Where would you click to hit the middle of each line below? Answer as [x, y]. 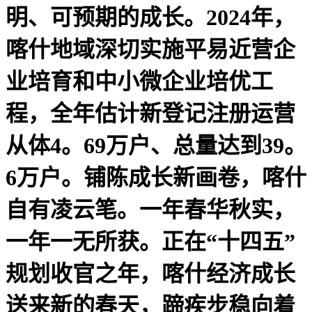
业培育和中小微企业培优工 [139, 81]
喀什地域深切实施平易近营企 [150, 49]
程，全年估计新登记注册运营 [150, 113]
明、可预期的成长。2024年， [150, 17]
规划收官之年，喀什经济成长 [150, 273]
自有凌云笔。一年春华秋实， [150, 209]
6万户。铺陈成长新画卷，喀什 [156, 177]
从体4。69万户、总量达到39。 [156, 145]
